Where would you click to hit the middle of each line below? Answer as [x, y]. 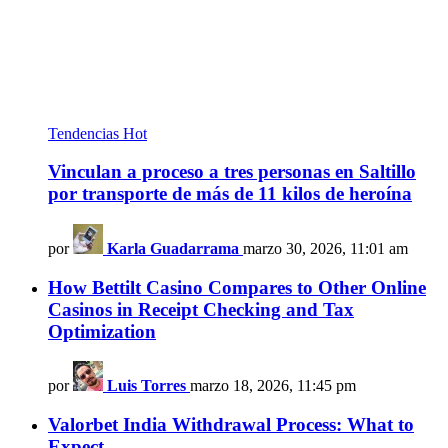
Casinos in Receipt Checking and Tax [201, 309]
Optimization [102, 331]
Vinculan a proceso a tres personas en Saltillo [232, 172]
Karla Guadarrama [173, 248]
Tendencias [85, 133]
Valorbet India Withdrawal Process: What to [231, 425]
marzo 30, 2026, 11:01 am [325, 248]
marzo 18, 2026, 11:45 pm [273, 386]
